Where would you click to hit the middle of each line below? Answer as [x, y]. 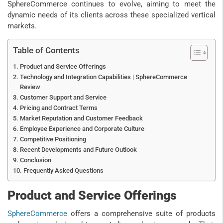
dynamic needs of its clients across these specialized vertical [111, 15]
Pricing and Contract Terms [58, 108]
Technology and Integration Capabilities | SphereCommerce [103, 77]
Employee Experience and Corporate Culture [82, 128]
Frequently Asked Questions [64, 170]
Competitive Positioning [53, 139]
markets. [22, 26]
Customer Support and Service [63, 97]
